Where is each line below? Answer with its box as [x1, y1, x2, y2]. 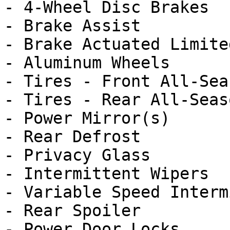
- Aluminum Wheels [4, 53, 170, 72]
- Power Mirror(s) [4, 109, 170, 127]
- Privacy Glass [4, 146, 150, 164]
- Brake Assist [4, 16, 141, 35]
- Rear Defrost [4, 127, 141, 146]
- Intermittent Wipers [4, 164, 209, 183]
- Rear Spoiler [4, 201, 141, 220]
